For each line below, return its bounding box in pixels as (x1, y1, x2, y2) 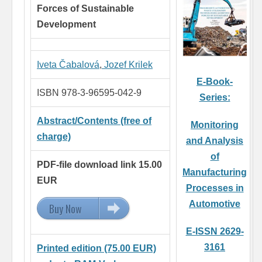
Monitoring (191, 120, 239, 130)
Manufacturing (182, 167, 247, 178)
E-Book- (196, 77, 233, 87)
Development (37, 19, 96, 30)
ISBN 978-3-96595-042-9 (37, 88, 142, 98)
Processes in (185, 183, 244, 194)
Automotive (189, 199, 240, 209)
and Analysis (186, 136, 243, 146)
